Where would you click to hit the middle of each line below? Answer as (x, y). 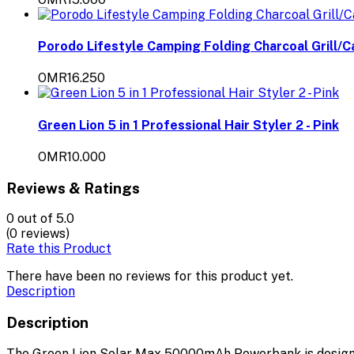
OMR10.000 (72, 156)
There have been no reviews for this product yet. (150, 277)
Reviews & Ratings (73, 188)
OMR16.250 (72, 78)
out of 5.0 (46, 219)
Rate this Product (59, 249)
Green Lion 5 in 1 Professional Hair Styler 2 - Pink (188, 125)
